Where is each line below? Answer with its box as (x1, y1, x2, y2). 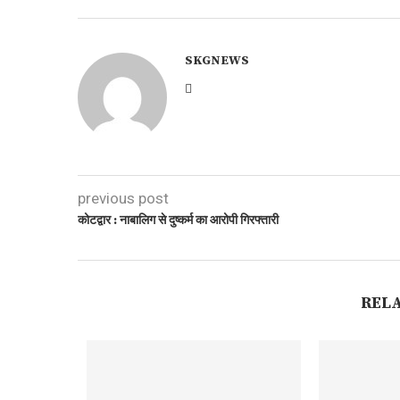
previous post (78, 189, 169, 207)
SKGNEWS (185, 53, 249, 69)
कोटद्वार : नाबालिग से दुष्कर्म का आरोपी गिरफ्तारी (78, 212, 279, 229)
